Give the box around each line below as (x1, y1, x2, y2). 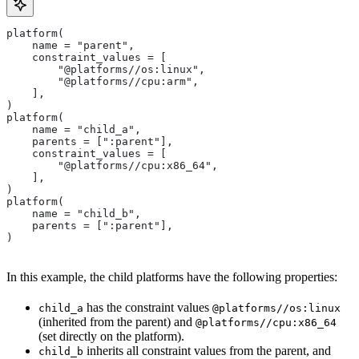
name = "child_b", (6, 208, 141, 220)
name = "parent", (6, 39, 135, 52)
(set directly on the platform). (38, 329, 184, 344)
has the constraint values (83, 301, 212, 315)
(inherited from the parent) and (38, 315, 196, 329)
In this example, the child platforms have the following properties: (6, 270, 337, 284)
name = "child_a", (6, 123, 141, 136)
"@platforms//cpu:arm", (6, 75, 199, 88)
